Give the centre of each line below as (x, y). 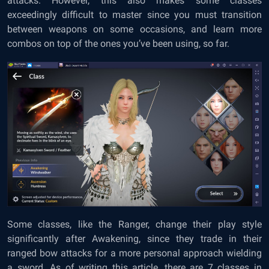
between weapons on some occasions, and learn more (134, 29)
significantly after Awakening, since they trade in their (134, 238)
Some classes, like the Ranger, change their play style (134, 224)
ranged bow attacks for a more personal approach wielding (134, 253)
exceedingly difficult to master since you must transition (134, 15)
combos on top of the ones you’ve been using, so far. (118, 44)
